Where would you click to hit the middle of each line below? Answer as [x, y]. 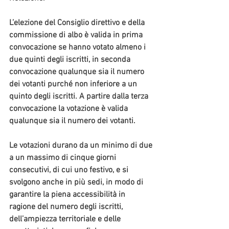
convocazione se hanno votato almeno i [78, 48]
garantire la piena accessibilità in [68, 195]
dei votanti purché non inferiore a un [74, 85]
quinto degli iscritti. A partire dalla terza [80, 97]
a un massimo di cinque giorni [64, 158]
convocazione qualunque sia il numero [78, 72]
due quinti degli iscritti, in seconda [71, 60]
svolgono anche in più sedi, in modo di [77, 183]
